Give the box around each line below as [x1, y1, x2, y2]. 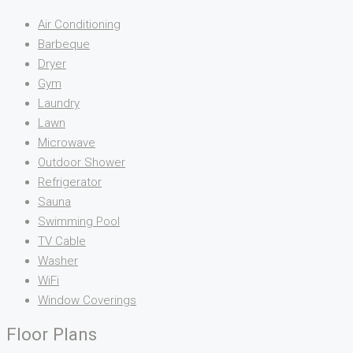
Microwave [38, 135, 95, 150]
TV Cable [38, 233, 86, 248]
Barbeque [38, 36, 90, 51]
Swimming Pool [38, 214, 120, 229]
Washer [38, 253, 78, 268]
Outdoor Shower [38, 154, 125, 169]
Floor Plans [6, 324, 97, 345]
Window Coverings [38, 292, 136, 307]
